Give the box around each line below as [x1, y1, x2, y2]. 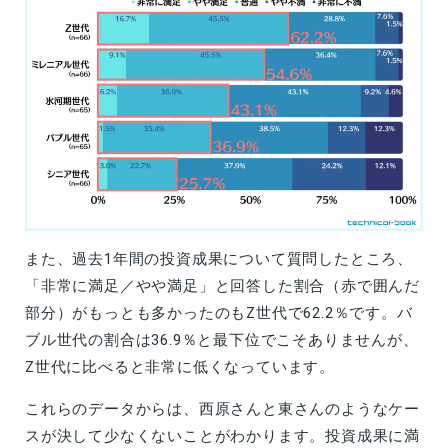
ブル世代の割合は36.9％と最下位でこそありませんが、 [25, 331, 419, 350]
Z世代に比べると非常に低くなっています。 [25, 358, 335, 377]
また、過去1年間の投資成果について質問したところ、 [25, 250, 413, 269]
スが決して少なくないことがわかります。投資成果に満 [25, 427, 420, 446]
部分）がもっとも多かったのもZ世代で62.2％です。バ [25, 304, 413, 323]
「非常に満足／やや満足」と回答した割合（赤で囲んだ [25, 277, 421, 296]
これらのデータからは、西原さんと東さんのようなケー [25, 400, 420, 419]
